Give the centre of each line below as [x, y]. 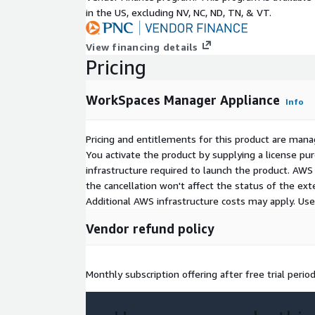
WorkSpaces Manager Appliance [183, 100]
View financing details [142, 47]
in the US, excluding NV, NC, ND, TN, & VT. [179, 12]
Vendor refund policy [150, 229]
